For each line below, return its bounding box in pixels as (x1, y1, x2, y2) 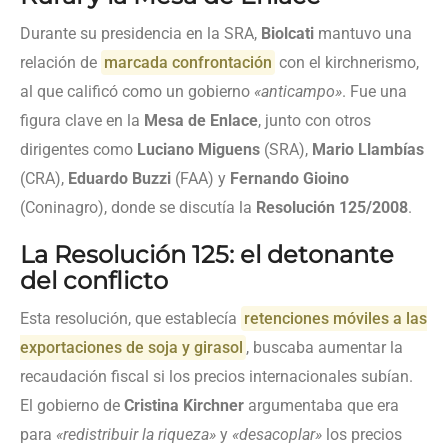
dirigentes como (20, 139, 137, 159)
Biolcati (261, 23, 314, 43)
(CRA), (20, 168, 68, 188)
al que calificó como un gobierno (20, 81, 254, 101)
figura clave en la (20, 110, 144, 130)
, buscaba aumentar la (246, 337, 404, 357)
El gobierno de (20, 395, 124, 415)
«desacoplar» (232, 424, 322, 444)
